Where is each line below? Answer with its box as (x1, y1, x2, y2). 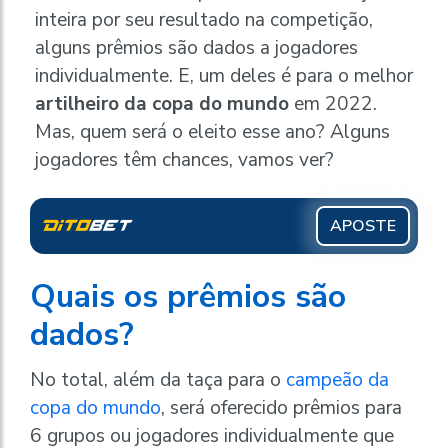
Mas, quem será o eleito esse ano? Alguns (35, 119, 390, 146)
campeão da (286, 366, 389, 393)
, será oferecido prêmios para (161, 394, 402, 421)
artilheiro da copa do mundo (35, 91, 289, 118)
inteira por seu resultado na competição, (35, 7, 373, 34)
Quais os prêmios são (30, 275, 346, 319)
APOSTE (330, 215, 396, 238)
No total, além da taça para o (30, 366, 286, 393)
